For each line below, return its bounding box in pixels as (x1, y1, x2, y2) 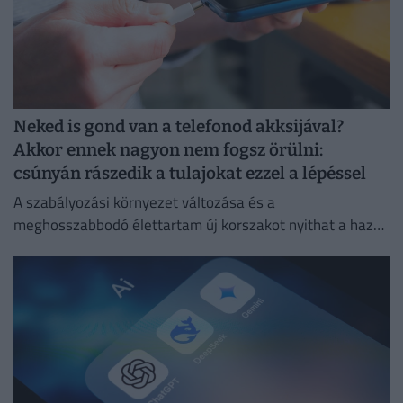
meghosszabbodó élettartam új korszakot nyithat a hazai (13, 212, 385, 237)
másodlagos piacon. (13, 235, 142, 259)
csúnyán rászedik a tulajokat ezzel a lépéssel (13, 163, 366, 184)
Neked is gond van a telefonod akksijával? (13, 116, 344, 138)
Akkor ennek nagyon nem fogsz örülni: (13, 139, 323, 161)
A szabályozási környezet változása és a (13, 190, 275, 214)
